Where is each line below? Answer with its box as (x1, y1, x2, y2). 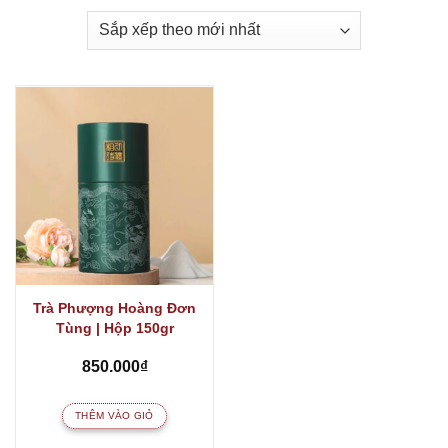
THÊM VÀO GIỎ (75, 409, 154, 421)
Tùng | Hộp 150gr (55, 320, 174, 337)
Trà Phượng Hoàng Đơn (33, 300, 196, 317)
